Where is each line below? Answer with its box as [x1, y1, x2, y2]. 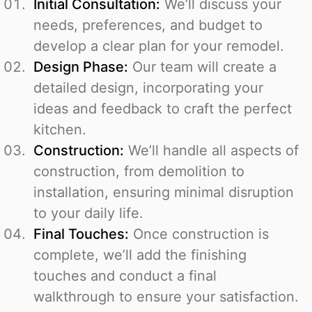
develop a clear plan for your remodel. [33, 38, 284, 55]
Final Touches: [33, 226, 129, 243]
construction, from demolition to [33, 163, 244, 180]
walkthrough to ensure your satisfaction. [33, 288, 299, 306]
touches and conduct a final [33, 267, 217, 285]
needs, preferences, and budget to [33, 17, 263, 34]
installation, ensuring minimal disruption [33, 184, 294, 201]
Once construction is [129, 226, 269, 243]
